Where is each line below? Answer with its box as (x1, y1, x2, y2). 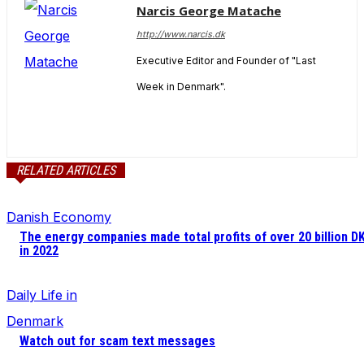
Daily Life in (6, 287, 77, 304)
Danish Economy (6, 209, 111, 226)
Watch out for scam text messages (19, 333, 215, 349)
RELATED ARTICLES (16, 162, 115, 179)
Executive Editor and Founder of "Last (136, 54, 316, 67)
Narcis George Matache (136, 2, 281, 19)
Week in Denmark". (136, 80, 226, 93)
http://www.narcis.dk (136, 28, 225, 41)
